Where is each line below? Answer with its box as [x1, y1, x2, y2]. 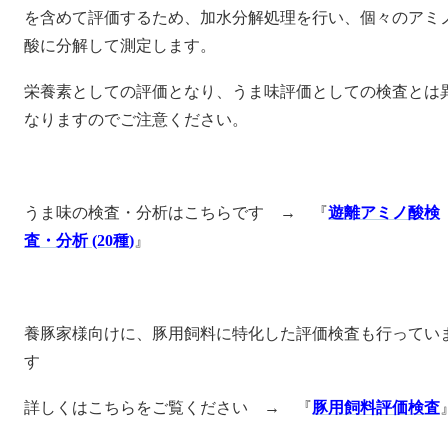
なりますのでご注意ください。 [24, 111, 248, 129]
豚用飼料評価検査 [312, 399, 440, 417]
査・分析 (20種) [24, 231, 134, 249]
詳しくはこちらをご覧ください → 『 [24, 399, 312, 417]
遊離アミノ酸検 [328, 203, 440, 221]
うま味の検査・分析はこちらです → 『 [24, 203, 328, 221]
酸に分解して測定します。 [24, 36, 216, 54]
